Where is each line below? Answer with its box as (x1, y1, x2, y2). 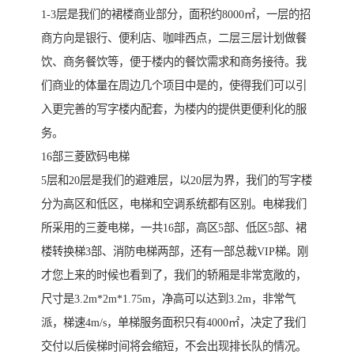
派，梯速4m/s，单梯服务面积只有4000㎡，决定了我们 (41, 316, 306, 330)
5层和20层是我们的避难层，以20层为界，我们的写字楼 (41, 174, 312, 187)
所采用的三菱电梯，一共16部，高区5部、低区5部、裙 (41, 221, 307, 235)
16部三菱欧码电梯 (41, 150, 130, 164)
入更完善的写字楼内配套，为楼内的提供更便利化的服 (41, 103, 307, 116)
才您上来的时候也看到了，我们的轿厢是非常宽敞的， (41, 269, 307, 282)
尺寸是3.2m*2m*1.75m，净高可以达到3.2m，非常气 (41, 292, 296, 306)
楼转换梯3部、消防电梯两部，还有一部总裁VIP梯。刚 (41, 245, 308, 258)
